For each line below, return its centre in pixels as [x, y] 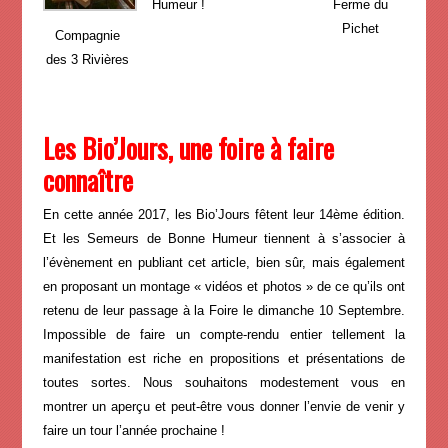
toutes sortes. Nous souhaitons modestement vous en [224, 383]
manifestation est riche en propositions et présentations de [224, 359]
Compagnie [88, 36]
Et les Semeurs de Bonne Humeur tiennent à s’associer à [224, 239]
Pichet [360, 29]
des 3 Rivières [88, 60]
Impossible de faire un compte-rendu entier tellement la [224, 335]
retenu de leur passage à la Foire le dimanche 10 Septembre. [224, 311]
